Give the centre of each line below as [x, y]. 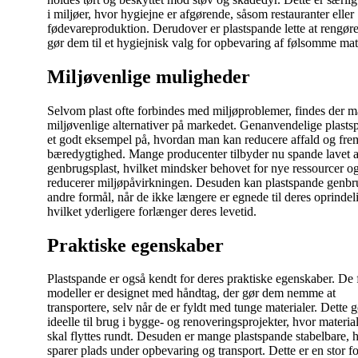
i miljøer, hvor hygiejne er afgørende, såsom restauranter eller [201, 14]
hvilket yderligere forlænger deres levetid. [152, 211]
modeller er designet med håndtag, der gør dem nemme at [191, 293]
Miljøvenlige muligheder [149, 76]
